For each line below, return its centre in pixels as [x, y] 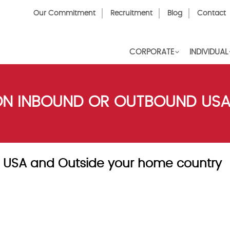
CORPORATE [152, 52]
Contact [212, 13]
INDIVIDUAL [209, 52]
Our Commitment [64, 13]
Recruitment [131, 13]
